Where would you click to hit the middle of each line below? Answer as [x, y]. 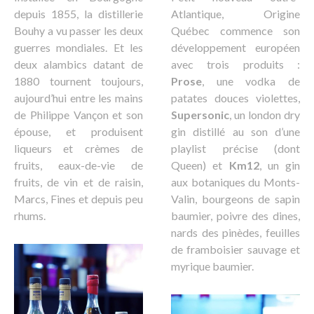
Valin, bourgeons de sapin [235, 198]
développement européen [235, 47]
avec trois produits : [235, 64]
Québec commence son [235, 30]
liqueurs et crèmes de [78, 148]
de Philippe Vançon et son [78, 114]
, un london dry [265, 114]
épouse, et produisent [78, 131]
